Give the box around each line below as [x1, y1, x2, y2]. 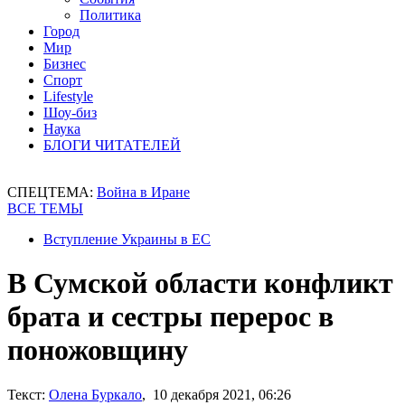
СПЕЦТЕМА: [7, 184, 97, 200]
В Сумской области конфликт [7, 267, 393, 300]
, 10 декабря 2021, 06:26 [142, 386, 291, 402]
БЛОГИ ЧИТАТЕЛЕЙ [43, 137, 181, 153]
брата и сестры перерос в [7, 300, 334, 334]
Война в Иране [97, 184, 190, 200]
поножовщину [7, 334, 188, 367]
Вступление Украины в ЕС [43, 231, 211, 247]
